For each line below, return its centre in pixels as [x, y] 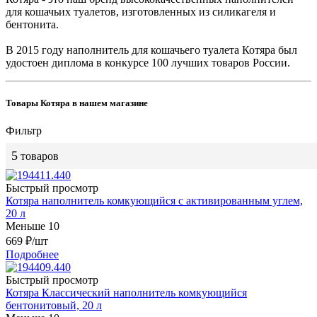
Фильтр [24, 131]
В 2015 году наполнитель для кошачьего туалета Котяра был [151, 50]
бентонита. [32, 24]
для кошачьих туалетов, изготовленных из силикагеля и [141, 11]
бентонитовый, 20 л [54, 306]
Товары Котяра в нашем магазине [77, 103]
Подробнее [32, 255]
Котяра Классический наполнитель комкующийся [126, 293]
